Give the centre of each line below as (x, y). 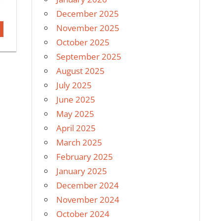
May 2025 (75, 113)
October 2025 (83, 42)
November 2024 (88, 199)
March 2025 (79, 142)
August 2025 (81, 71)
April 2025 (76, 128)
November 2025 (88, 28)
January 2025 (82, 171)
